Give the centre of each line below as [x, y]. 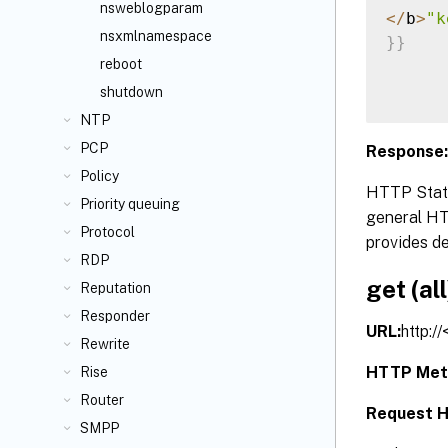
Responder [115, 316]
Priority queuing [130, 204]
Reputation [115, 288]
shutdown [131, 92]
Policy [99, 176]
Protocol [107, 232]
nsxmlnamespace [156, 36]
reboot [121, 64]
